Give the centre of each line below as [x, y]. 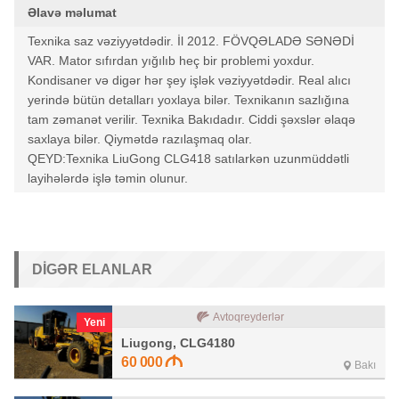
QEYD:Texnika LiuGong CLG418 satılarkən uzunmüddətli [188, 159]
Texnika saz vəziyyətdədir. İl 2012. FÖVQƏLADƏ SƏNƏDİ [191, 41]
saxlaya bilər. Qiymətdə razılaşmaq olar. [140, 139]
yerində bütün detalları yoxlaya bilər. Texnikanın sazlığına [188, 100]
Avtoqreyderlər [248, 317]
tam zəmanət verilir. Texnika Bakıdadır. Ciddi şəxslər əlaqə [191, 119]
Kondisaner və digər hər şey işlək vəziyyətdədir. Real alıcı [189, 80]
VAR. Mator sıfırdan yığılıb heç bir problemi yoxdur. [171, 61]
